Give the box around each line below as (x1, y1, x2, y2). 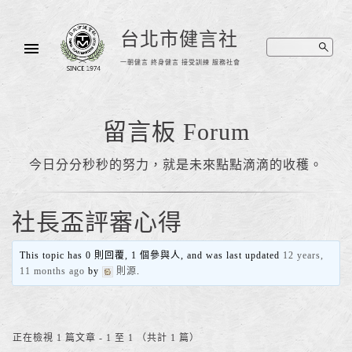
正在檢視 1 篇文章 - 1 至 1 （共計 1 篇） (13, 332, 200, 343)
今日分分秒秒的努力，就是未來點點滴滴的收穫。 (29, 158, 323, 171)
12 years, (283, 250, 324, 261)
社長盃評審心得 (12, 209, 182, 235)
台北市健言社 (120, 29, 239, 49)
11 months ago (20, 266, 86, 277)
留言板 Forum (102, 119, 250, 145)
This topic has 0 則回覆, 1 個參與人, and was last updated (20, 250, 284, 261)
